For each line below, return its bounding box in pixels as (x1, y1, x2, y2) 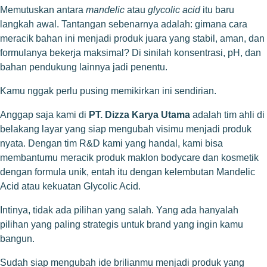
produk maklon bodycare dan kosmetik (96, 152, 259, 163)
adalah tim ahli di (190, 109, 265, 120)
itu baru (200, 4, 234, 15)
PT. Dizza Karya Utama (89, 109, 190, 120)
